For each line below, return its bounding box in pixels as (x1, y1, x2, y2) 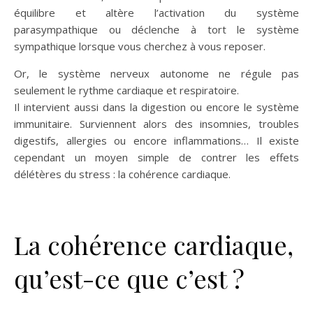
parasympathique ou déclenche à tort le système (14, 22, 299, 36)
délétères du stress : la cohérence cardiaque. (14, 167, 231, 181)
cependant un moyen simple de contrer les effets (14, 150, 299, 164)
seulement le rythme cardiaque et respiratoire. (14, 83, 239, 97)
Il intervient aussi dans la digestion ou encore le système (14, 100, 299, 114)
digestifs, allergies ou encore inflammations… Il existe (14, 133, 299, 147)
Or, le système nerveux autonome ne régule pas (14, 66, 299, 80)
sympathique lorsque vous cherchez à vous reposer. (14, 39, 265, 53)
